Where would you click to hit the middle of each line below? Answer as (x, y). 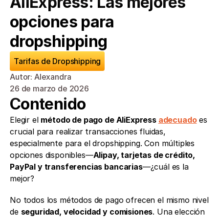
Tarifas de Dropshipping (57, 61)
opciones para (62, 22)
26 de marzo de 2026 (49, 88)
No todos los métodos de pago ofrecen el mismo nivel (109, 200)
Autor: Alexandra (41, 77)
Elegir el (25, 120)
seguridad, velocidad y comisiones (87, 212)
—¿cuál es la (165, 167)
